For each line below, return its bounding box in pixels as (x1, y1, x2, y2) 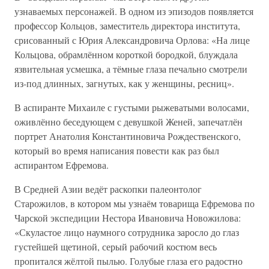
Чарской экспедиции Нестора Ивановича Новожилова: (14, 211, 241, 224)
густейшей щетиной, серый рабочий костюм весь (14, 240, 217, 253)
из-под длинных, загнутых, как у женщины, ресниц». (14, 77, 234, 89)
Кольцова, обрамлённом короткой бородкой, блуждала (14, 48, 238, 61)
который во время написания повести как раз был (14, 144, 219, 157)
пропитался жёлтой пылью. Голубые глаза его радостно (14, 255, 243, 267)
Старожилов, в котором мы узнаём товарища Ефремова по (14, 197, 255, 210)
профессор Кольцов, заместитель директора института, (14, 19, 240, 32)
